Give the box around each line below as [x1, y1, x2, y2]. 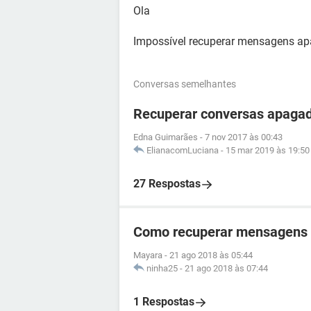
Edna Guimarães [133, 132, 198, 142]
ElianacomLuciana [146, 145, 219, 155]
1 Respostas [133, 295, 194, 308]
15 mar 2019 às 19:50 [226, 145, 310, 155]
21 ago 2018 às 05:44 [169, 250, 253, 260]
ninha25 [146, 263, 178, 274]
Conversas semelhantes [133, 78, 236, 90]
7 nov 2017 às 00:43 [205, 132, 283, 142]
